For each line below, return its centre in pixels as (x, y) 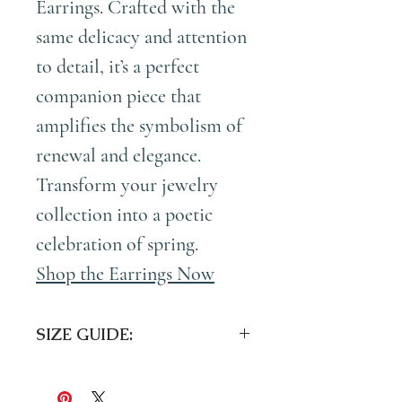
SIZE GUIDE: (84, 335)
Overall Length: (88, 371)
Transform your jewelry (127, 185)
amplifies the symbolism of (139, 126)
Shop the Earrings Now (125, 274)
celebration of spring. (117, 245)
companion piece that (118, 96)
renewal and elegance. (118, 156)
